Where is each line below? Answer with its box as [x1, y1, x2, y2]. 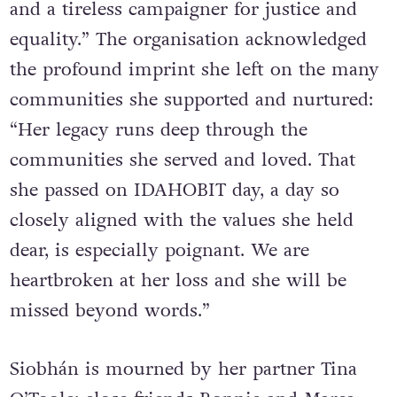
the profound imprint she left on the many [9, 57, 379, 83]
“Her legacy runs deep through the [9, 117, 307, 144]
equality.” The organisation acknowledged [9, 27, 367, 53]
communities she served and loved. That [9, 147, 355, 174]
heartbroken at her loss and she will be [9, 268, 346, 294]
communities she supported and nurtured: [9, 87, 373, 113]
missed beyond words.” [9, 298, 210, 324]
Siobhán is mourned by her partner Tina [9, 356, 357, 383]
